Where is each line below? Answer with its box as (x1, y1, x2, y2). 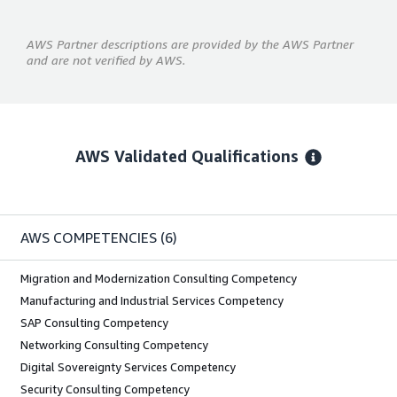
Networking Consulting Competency (20, 337, 208, 352)
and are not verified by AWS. (27, 51, 185, 67)
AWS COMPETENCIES (20, 228, 157, 246)
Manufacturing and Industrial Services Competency (20, 292, 284, 307)
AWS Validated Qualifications (75, 145, 300, 166)
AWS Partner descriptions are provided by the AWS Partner (27, 35, 354, 51)
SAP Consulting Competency (20, 315, 168, 330)
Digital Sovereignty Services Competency (20, 359, 236, 374)
